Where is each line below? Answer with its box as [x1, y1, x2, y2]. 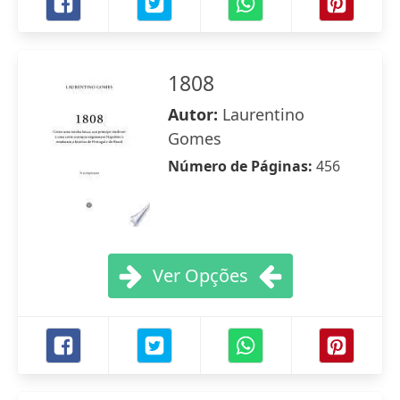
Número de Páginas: [168, 156, 316, 176]
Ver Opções [152, 263, 248, 287]
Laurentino [222, 104, 304, 125]
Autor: [168, 104, 222, 125]
